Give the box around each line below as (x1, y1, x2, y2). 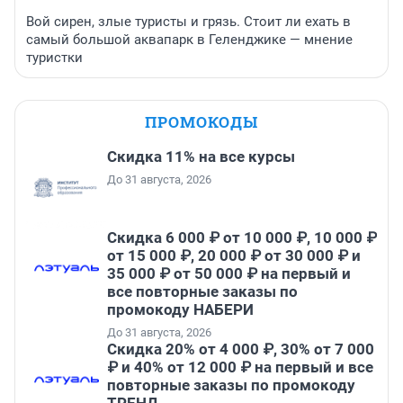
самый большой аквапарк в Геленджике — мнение (26, 31, 353, 49)
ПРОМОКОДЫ (145, 112, 258, 133)
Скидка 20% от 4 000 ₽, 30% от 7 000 (107, 340, 374, 359)
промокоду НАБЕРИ (107, 300, 254, 319)
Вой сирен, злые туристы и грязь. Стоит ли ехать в (26, 13, 351, 31)
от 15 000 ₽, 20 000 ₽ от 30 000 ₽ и (107, 246, 361, 265)
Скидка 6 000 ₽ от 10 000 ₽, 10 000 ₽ (107, 228, 377, 247)
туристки (26, 49, 83, 67)
